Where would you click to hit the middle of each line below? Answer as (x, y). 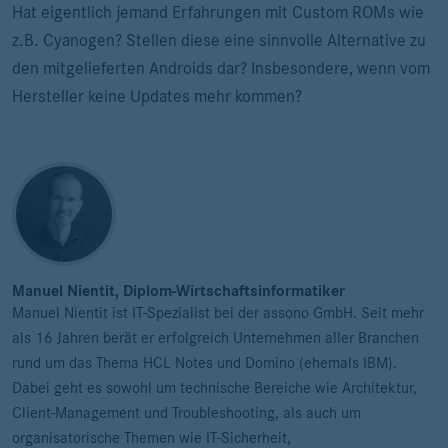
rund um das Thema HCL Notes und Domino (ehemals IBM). (204, 362)
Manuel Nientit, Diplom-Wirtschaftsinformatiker (178, 290)
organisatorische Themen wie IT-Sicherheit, (151, 437)
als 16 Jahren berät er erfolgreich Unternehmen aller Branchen (215, 337)
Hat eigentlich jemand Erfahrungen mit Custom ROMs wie (218, 12)
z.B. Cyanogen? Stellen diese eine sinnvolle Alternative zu (219, 40)
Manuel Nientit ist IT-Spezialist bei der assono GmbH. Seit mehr (218, 312)
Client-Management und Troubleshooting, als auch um (186, 412)
